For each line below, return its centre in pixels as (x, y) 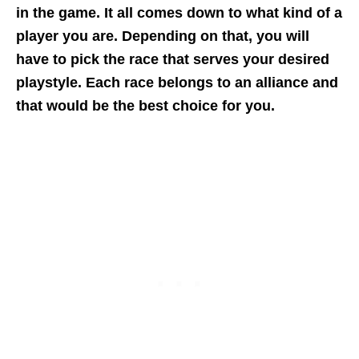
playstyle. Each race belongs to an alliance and (177, 83)
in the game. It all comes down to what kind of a (179, 13)
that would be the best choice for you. (145, 106)
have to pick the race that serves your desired (173, 60)
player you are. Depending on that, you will (163, 36)
